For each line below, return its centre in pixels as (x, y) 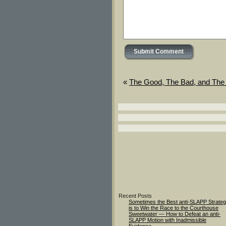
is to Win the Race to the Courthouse (174, 208)
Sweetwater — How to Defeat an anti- (175, 214)
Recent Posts (135, 196)
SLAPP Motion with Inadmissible (167, 220)
